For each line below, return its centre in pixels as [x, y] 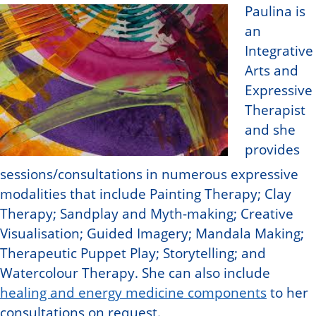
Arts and [272, 70]
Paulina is [275, 11]
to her [287, 292]
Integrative [279, 50]
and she [270, 129]
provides [272, 149]
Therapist [275, 110]
